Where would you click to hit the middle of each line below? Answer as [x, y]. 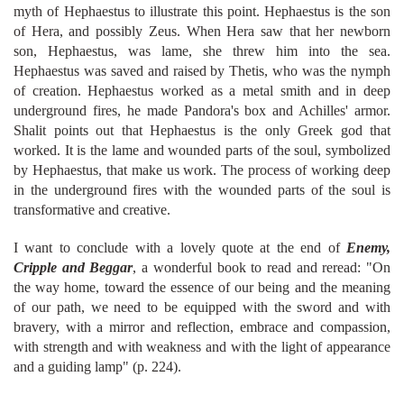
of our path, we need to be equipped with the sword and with [202, 307]
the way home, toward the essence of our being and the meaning [202, 287]
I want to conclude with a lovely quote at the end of [180, 247]
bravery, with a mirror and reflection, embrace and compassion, [202, 326]
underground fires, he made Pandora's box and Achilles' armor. [202, 110]
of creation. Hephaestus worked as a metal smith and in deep [202, 90]
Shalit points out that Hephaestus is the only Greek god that [202, 130]
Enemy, [368, 247]
